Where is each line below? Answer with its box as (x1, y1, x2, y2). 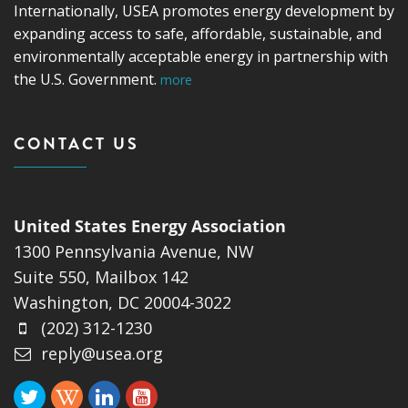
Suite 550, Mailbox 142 (14, 265, 189, 288)
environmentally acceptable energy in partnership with (14, 46, 388, 66)
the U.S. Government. (14, 68, 160, 89)
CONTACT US (14, 131, 139, 156)
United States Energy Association (14, 214, 286, 237)
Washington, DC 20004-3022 (14, 291, 231, 313)
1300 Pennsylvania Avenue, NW (14, 240, 254, 262)
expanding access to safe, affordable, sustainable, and (14, 23, 382, 44)
